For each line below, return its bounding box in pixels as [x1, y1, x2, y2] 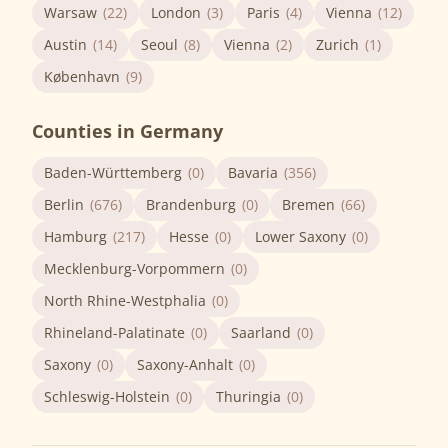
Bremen [282, 195, 335, 214]
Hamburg [44, 227, 107, 246]
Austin [44, 35, 87, 54]
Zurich [316, 35, 359, 54]
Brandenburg [146, 195, 236, 214]
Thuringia [216, 387, 281, 406]
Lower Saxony [255, 227, 346, 246]
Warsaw [44, 3, 97, 22]
